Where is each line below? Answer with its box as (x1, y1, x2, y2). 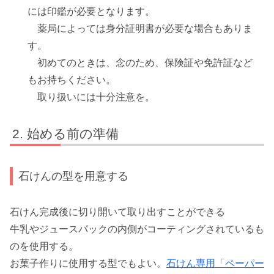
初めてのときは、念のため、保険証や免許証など (28, 57, 253, 68)
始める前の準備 (27, 126, 119, 141)
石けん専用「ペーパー (166, 257, 264, 268)
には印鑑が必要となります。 (28, 6, 155, 17)
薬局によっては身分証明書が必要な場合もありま (28, 23, 253, 34)
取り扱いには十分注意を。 (28, 91, 155, 102)
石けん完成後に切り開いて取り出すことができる (10, 206, 225, 217)
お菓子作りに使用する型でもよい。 (10, 257, 166, 268)
